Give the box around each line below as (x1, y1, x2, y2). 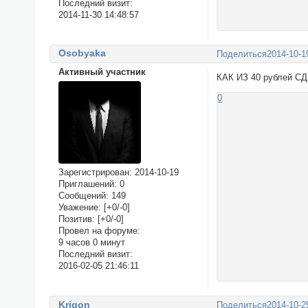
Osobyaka (58, 47, 106, 59)
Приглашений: (58, 179, 117, 190)
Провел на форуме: (58, 225, 140, 236)
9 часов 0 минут (58, 237, 125, 248)
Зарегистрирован (58, 167, 129, 178)
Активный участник (58, 67, 146, 78)
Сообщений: (58, 190, 109, 201)
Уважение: (58, 202, 101, 213)
